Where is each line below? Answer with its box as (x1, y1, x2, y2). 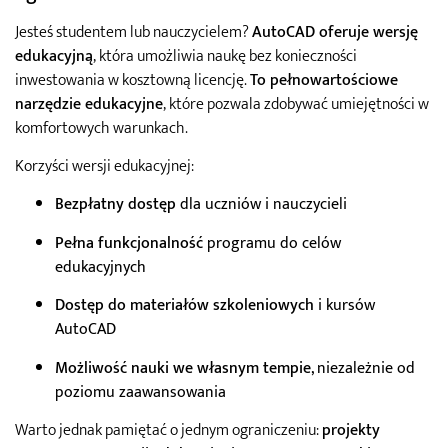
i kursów (314, 292, 375, 320)
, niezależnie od (311, 354, 415, 382)
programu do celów (203, 229, 341, 257)
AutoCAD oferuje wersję (252, 18, 418, 46)
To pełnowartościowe (250, 66, 398, 94)
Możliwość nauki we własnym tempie (55, 354, 311, 382)
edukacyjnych (55, 253, 146, 281)
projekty (322, 417, 380, 445)
